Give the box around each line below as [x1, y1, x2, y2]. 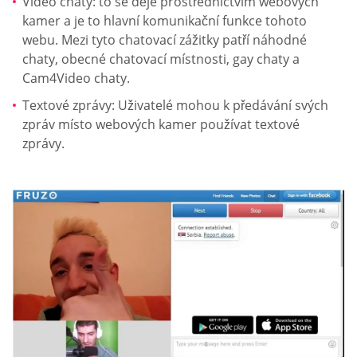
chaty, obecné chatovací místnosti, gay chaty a [22, 50, 300, 69]
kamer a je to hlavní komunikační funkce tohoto [22, 12, 307, 30]
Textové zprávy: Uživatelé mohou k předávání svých [22, 96, 328, 114]
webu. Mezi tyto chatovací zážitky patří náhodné [22, 31, 307, 49]
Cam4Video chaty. [22, 69, 130, 88]
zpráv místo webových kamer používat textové [22, 115, 300, 133]
